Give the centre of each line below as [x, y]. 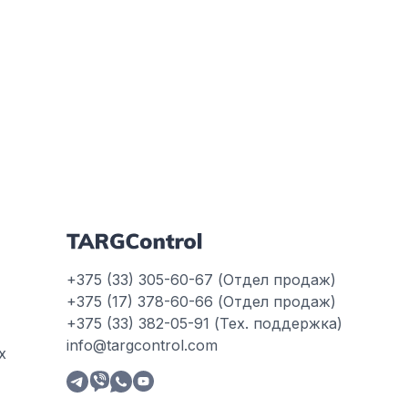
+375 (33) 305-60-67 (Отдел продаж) [201, 279]
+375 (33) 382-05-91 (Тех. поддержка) [204, 323]
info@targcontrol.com [142, 345]
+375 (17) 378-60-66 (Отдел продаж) [201, 301]
